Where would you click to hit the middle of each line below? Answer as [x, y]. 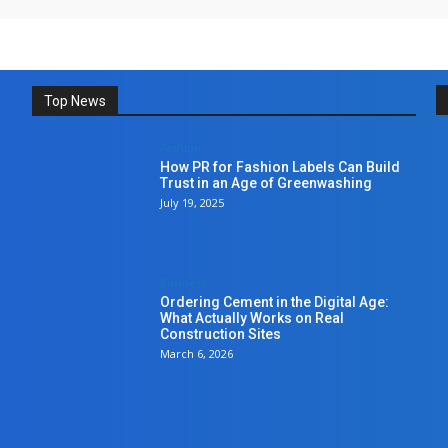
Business [183, 282]
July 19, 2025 [192, 202]
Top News [75, 100]
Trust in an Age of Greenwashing [266, 182]
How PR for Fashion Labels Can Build [280, 166]
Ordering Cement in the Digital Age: [275, 301]
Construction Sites [221, 333]
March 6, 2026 [197, 353]
